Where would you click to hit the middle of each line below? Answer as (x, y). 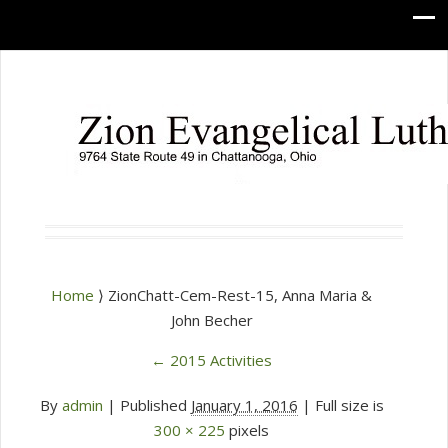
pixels (247, 430)
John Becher (211, 320)
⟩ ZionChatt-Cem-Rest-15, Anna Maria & (235, 295)
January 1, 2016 (244, 405)
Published (153, 405)
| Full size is (340, 405)
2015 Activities (219, 360)
